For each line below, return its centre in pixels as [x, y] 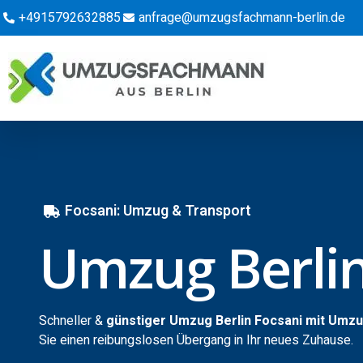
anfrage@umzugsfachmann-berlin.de [242, 18]
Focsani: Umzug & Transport [158, 211]
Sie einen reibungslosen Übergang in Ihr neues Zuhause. [196, 340]
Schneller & [73, 321]
